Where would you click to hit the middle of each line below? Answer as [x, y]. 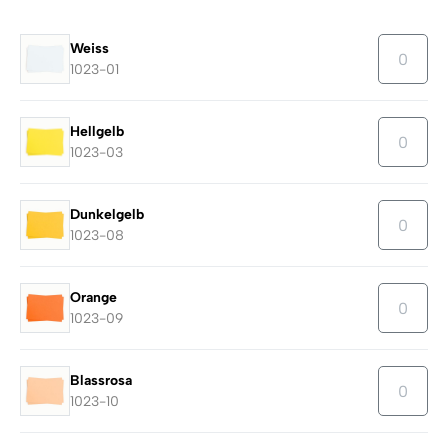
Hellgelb [97, 132]
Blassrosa [101, 381]
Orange [93, 298]
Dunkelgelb [107, 215]
